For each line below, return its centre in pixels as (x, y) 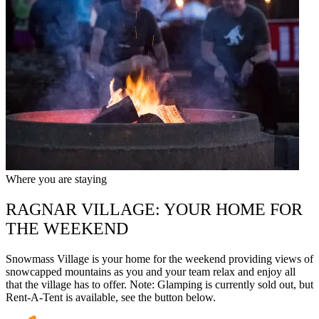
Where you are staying (56, 179)
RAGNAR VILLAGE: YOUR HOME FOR (154, 210)
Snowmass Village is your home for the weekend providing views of (159, 259)
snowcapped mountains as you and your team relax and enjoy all (151, 272)
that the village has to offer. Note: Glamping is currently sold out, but (159, 285)
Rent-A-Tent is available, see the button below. (111, 298)
